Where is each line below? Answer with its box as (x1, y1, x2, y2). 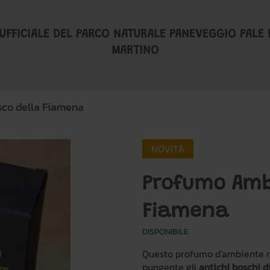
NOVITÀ (151, 142, 184, 156)
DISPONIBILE (142, 225, 189, 238)
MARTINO (111, 45, 159, 57)
